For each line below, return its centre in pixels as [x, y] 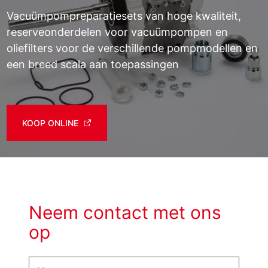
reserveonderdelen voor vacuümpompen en [118, 32]
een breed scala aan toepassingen [93, 64]
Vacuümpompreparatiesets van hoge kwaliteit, [124, 16]
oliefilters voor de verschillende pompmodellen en [133, 48]
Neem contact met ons [125, 212]
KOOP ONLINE [51, 123]
